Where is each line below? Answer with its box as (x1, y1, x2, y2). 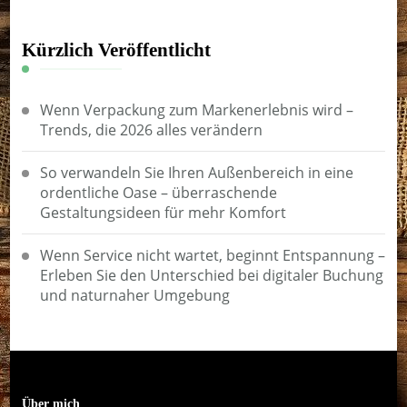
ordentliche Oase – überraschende (39, 183, 277, 203)
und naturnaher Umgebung (39, 285, 230, 306)
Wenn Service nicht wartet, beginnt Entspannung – (39, 245, 385, 266)
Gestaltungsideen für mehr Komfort (39, 203, 286, 223)
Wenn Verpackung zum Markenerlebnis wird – (39, 100, 353, 121)
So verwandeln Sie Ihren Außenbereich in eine (39, 163, 353, 184)
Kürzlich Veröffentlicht (21, 39, 211, 62)
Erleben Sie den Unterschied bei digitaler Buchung (39, 265, 383, 286)
